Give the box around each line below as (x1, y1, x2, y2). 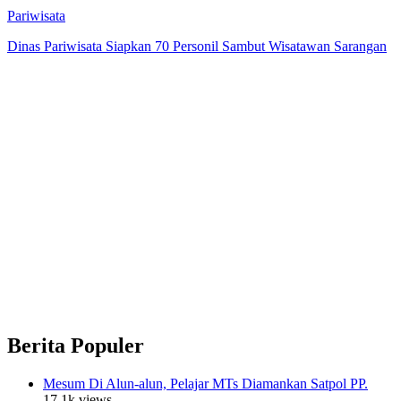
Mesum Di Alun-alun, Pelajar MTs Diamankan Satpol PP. (43, 375, 368, 391)
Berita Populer (7, 333, 144, 357)
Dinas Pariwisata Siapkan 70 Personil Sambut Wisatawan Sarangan (7, 38, 387, 54)
